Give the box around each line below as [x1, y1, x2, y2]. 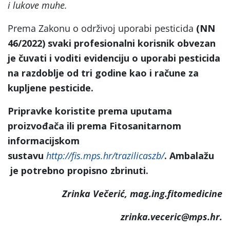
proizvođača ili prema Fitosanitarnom [8, 119, 181, 132]
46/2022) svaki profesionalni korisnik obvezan [8, 36, 216, 49]
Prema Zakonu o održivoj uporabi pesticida [8, 22, 194, 34]
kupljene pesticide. [8, 81, 93, 94]
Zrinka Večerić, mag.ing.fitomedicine [62, 187, 222, 200]
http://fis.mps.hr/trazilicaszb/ [46, 149, 164, 162]
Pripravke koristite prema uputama [8, 104, 172, 117]
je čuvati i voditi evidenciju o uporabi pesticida [8, 51, 220, 64]
